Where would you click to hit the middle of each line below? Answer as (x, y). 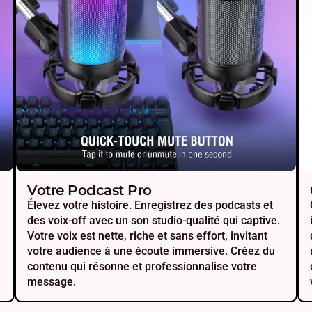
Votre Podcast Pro (89, 190)
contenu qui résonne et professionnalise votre (142, 267)
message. (52, 282)
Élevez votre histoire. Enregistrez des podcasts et (150, 205)
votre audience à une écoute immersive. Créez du (151, 251)
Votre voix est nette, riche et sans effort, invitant (148, 236)
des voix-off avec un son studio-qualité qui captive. (154, 221)
